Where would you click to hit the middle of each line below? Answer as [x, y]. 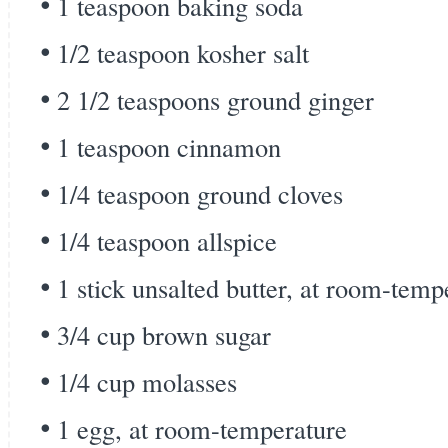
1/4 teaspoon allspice [167, 240]
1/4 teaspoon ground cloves [200, 193]
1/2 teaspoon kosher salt [183, 52]
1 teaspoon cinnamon [169, 146]
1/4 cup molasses [147, 381]
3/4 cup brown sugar [164, 334]
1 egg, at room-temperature [202, 428]
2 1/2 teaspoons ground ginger [215, 99]
